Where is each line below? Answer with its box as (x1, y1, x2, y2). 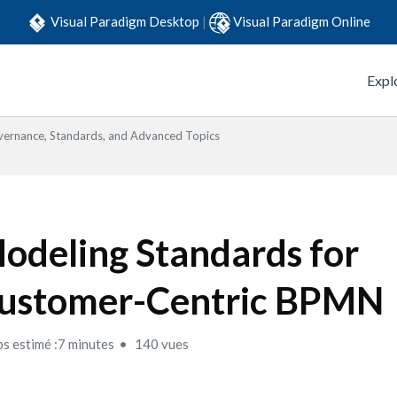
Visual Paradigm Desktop (51, 12, 202, 29)
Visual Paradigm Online (233, 12, 370, 29)
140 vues (132, 336, 190, 352)
